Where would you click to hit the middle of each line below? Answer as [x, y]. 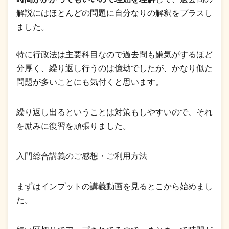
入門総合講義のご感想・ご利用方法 [82, 156]
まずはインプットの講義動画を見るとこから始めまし [114, 187]
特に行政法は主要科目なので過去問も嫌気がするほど [114, 55]
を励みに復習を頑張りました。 [74, 126]
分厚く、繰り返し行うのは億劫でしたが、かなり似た [114, 68]
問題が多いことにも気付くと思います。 [90, 82]
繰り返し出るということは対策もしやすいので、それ [114, 112]
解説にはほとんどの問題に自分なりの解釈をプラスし [114, 13]
